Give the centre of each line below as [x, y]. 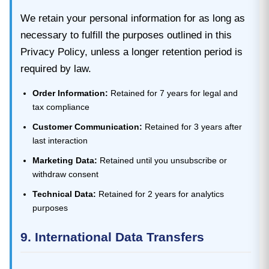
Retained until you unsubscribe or [162, 160]
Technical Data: [64, 194]
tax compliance [61, 107]
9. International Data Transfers [112, 237]
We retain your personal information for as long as [133, 18]
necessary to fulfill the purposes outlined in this [126, 35]
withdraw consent [65, 174]
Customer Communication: [87, 126]
